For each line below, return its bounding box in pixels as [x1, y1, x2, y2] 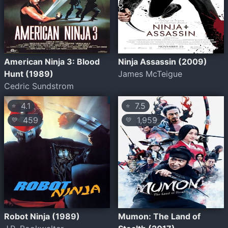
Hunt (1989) [4, 69, 53, 79]
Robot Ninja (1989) [4, 211, 80, 221]
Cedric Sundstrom [4, 81, 74, 91]
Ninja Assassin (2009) [118, 56, 207, 67]
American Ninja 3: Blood [4, 56, 100, 67]
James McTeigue [118, 69, 182, 79]
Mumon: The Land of [118, 211, 201, 221]
